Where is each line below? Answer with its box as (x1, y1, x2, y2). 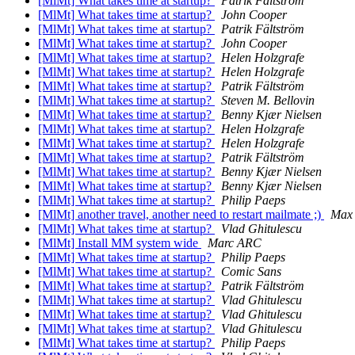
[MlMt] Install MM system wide (38, 236, 201, 250)
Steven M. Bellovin (221, 94, 315, 108)
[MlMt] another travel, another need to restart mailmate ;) (38, 208, 324, 222)
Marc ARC (208, 236, 261, 250)
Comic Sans (221, 265, 281, 279)
